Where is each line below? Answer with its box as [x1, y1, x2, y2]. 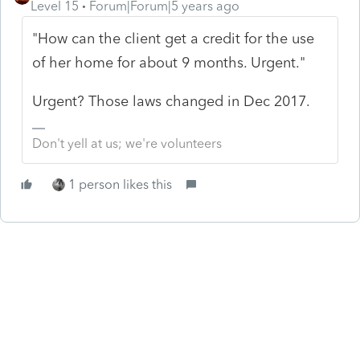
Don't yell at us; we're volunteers [32, 135, 223, 151]
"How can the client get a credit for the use [32, 29, 315, 47]
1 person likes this [68, 176, 172, 192]
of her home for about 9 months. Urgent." [32, 53, 306, 72]
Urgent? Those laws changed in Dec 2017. [32, 92, 311, 110]
